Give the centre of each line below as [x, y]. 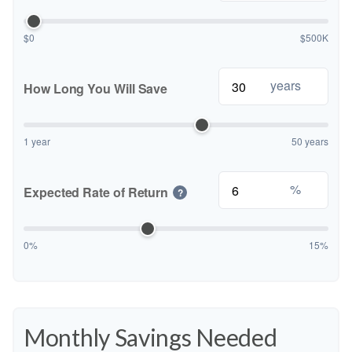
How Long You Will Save [96, 88]
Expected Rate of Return [96, 192]
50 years [310, 141]
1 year [37, 141]
